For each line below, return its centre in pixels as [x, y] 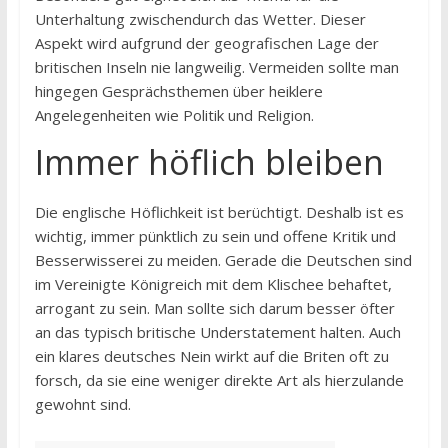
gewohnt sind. [82, 404]
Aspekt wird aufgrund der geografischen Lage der [206, 43]
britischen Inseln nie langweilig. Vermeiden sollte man [216, 67]
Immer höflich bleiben [209, 162]
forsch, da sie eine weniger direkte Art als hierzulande [219, 380]
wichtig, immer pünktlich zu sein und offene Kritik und [215, 236]
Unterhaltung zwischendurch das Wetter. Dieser [200, 19]
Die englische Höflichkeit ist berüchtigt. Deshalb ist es [219, 212]
